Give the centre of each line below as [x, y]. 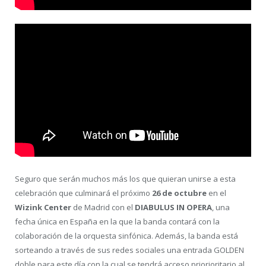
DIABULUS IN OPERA [173, 207]
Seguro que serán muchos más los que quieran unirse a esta [125, 178]
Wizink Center [43, 207]
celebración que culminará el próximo [83, 193]
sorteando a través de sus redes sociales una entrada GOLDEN [129, 250]
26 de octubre [179, 193]
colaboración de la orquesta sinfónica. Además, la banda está [126, 235]
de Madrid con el [103, 207]
